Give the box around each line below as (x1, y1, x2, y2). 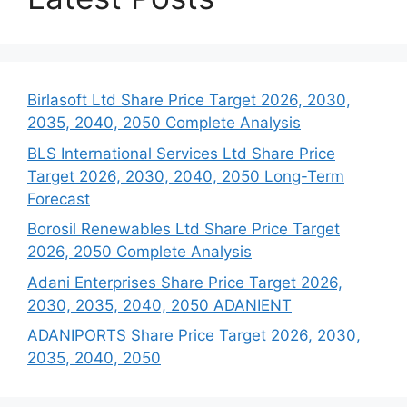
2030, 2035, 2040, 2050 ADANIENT (27, 295, 292, 314)
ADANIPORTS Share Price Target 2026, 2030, (27, 326, 361, 345)
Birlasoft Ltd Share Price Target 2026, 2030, (27, 91, 351, 110)
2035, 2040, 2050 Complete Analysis (27, 114, 301, 133)
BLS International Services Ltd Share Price (27, 144, 335, 163)
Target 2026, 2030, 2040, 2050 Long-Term (27, 166, 344, 185)
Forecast (27, 189, 90, 208)
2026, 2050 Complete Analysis (27, 243, 252, 262)
